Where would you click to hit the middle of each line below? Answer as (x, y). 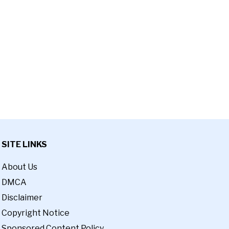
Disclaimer (22, 198)
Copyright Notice (35, 213)
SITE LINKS (24, 144)
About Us (19, 167)
